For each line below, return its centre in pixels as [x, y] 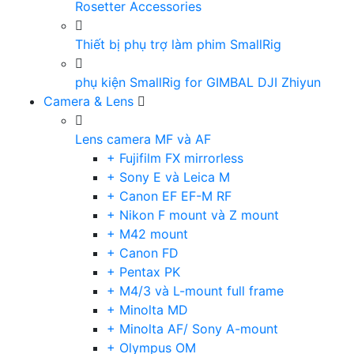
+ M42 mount [147, 234]
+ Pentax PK [143, 272]
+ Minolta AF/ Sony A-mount [192, 329]
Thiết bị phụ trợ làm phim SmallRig [178, 44]
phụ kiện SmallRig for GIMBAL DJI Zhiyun [198, 82]
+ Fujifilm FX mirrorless [175, 158]
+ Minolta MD [147, 310]
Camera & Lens [88, 101]
